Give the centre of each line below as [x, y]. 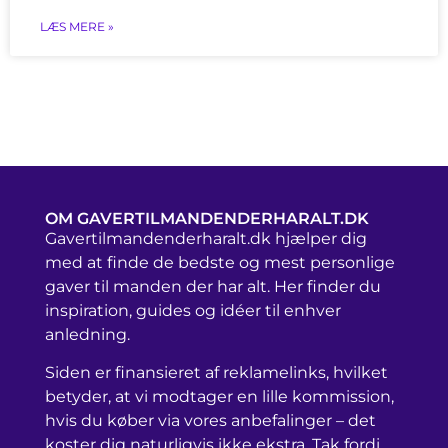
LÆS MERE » [77, 26]
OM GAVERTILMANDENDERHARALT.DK [207, 218]
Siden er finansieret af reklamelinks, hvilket [216, 373]
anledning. [87, 334]
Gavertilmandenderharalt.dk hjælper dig [206, 238]
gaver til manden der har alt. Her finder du [213, 286]
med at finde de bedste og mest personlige [220, 262]
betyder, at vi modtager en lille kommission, [219, 397]
